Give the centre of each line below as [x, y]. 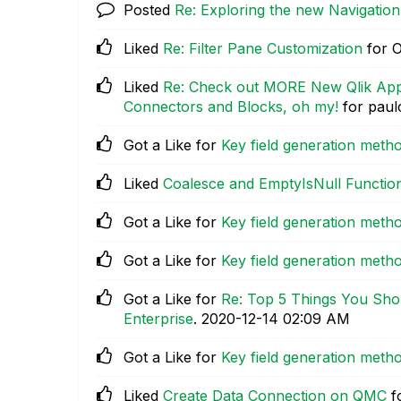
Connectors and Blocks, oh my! [231, 107]
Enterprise [158, 319]
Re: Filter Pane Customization [263, 49]
